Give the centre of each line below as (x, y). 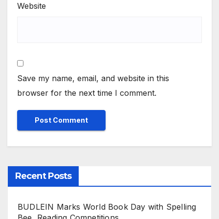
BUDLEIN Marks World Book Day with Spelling (107, 207)
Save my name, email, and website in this (93, 78)
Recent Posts (44, 176)
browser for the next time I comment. (87, 93)
